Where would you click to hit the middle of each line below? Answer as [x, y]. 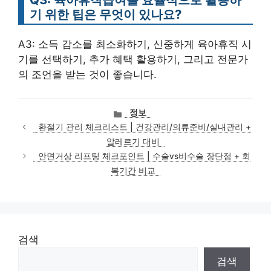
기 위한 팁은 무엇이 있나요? [106, 14]
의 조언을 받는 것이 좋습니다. [87, 74]
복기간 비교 [133, 170]
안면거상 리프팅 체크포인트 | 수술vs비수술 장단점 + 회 [145, 156]
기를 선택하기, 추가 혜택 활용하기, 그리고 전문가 [133, 59]
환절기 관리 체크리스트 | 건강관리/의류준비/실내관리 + [144, 127]
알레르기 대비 [133, 141]
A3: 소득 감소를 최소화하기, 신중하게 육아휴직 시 [135, 44]
